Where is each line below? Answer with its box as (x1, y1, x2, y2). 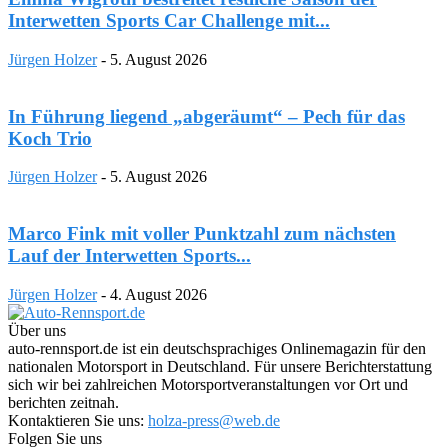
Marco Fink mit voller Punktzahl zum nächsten (8, 222, 396, 244)
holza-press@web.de (148, 411, 280, 429)
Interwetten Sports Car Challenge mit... (8, 10, 330, 32)
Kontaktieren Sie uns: (8, 411, 148, 429)
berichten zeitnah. (8, 393, 119, 411)
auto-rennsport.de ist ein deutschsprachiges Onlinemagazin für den (8, 339, 426, 357)
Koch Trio (8, 127, 92, 149)
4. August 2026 (110, 285, 207, 303)
